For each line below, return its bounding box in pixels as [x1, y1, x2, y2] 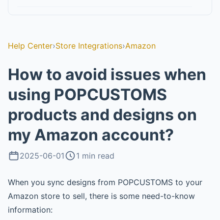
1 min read [76, 151, 114, 161]
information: [8, 205, 53, 215]
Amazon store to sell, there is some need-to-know [8, 191, 195, 201]
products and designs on [8, 105, 197, 124]
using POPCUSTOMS [8, 85, 167, 104]
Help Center [8, 41, 53, 51]
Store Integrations [55, 41, 122, 51]
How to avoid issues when [8, 65, 206, 84]
